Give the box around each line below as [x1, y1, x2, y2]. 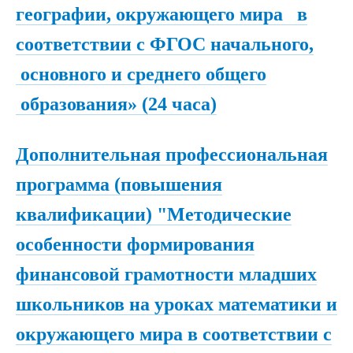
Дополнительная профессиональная [16, 143, 328, 165]
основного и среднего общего [16, 64, 266, 85]
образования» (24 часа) [16, 94, 217, 115]
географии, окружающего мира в [16, 4, 307, 25]
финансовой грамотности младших [16, 263, 317, 284]
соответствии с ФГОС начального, [16, 34, 314, 55]
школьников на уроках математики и [16, 293, 337, 314]
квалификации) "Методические [16, 203, 292, 225]
